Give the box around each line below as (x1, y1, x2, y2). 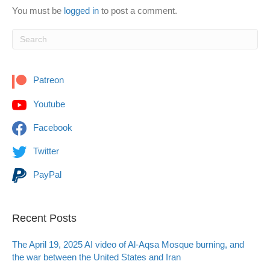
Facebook (31, 122, 72, 133)
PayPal (31, 169, 61, 180)
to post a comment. (99, 5, 177, 16)
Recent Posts (12, 212, 77, 224)
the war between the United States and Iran (12, 251, 181, 262)
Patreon (31, 75, 64, 86)
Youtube (31, 98, 65, 109)
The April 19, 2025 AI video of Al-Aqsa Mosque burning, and (12, 239, 244, 250)
